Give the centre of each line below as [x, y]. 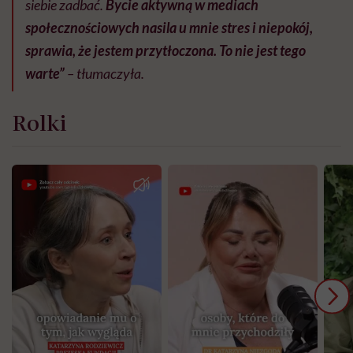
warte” [45, 74]
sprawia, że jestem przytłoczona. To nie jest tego [165, 51]
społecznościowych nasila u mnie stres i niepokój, [169, 28]
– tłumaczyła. [104, 74]
